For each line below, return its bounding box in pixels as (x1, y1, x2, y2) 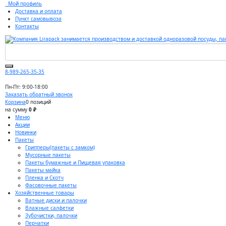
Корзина (5, 98, 26, 106)
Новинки (15, 129, 36, 136)
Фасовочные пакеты (25, 182, 77, 189)
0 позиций (26, 98, 51, 106)
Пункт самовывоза (15, 15, 62, 22)
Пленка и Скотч (25, 174, 64, 182)
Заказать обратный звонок (5, 91, 73, 98)
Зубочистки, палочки (25, 212, 77, 219)
